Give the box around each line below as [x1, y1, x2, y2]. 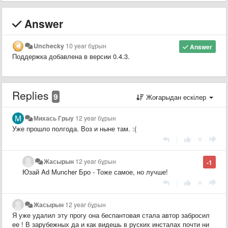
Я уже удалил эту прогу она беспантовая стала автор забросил [12, 210, 210, 220]
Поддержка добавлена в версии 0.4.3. [12, 51, 130, 61]
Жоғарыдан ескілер [144, 92, 208, 102]
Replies [12, 87, 52, 103]
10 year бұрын [66, 41, 107, 50]
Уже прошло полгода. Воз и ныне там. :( [12, 123, 136, 133]
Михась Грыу [34, 113, 74, 123]
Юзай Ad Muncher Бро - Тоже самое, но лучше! [22, 166, 168, 177]
